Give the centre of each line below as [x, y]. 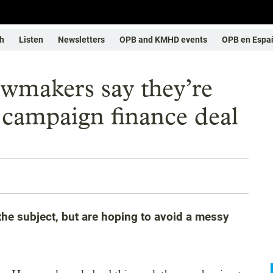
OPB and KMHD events [163, 40]
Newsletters [81, 40]
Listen [31, 40]
